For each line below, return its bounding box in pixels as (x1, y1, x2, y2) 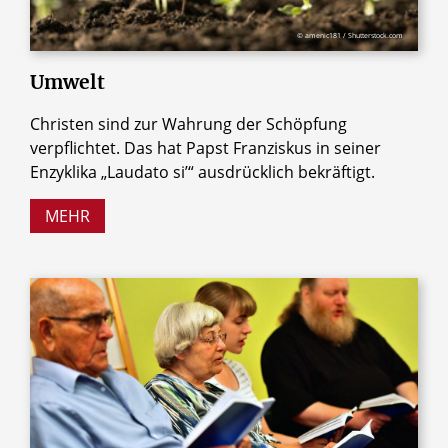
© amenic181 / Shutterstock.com (297, 31, 403, 41)
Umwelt (30, 70, 105, 95)
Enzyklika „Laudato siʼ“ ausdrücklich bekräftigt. (30, 161, 375, 184)
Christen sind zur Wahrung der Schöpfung (30, 113, 347, 136)
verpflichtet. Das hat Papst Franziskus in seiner (30, 137, 381, 160)
